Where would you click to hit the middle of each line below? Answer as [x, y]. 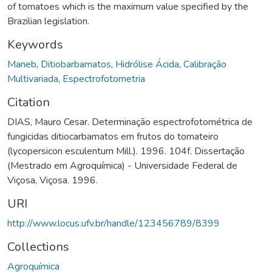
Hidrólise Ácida [147, 64]
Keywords [35, 44]
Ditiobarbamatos [76, 64]
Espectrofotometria [104, 79]
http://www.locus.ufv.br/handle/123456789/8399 [114, 223]
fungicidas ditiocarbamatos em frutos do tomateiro [113, 136]
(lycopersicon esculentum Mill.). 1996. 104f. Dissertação [126, 151]
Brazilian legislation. [48, 21]
